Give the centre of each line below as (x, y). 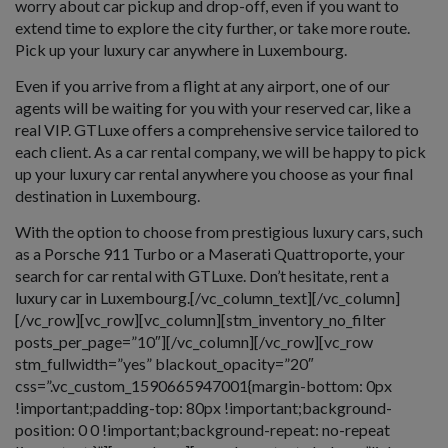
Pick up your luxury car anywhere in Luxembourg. (181, 50)
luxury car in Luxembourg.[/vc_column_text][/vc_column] (207, 298)
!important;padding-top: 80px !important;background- (203, 408)
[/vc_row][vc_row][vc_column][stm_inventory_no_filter (200, 320)
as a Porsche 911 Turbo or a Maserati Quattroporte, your (210, 254)
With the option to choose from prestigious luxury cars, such (219, 232)
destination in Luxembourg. (107, 196)
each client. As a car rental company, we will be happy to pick (220, 152)
